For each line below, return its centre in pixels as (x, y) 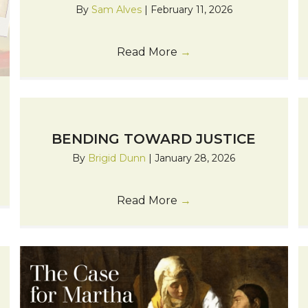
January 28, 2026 (195, 158)
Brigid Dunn (119, 158)
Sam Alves (118, 9)
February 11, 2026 (191, 9)
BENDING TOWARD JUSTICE (154, 139)
